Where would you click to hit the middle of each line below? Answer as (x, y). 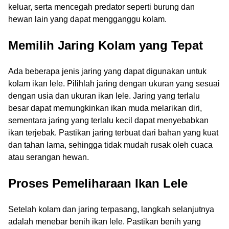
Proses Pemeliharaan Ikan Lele (98, 183)
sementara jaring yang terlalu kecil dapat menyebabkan (108, 120)
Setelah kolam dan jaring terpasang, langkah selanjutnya (111, 209)
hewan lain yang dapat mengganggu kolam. (87, 19)
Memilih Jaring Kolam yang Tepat (106, 45)
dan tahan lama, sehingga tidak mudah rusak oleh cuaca (110, 145)
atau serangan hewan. (49, 157)
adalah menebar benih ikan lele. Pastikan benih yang (105, 221)
